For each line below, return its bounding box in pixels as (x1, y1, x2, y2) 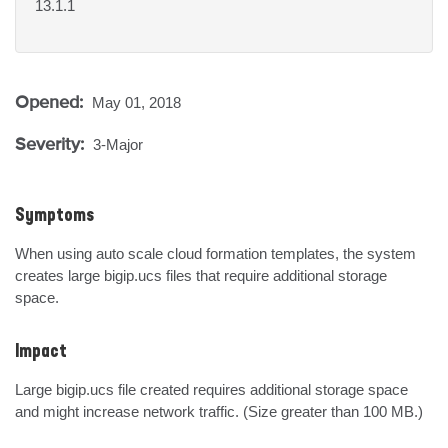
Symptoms (15, 207, 94, 225)
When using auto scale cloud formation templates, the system (15, 245, 416, 262)
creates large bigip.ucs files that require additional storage (15, 267, 387, 284)
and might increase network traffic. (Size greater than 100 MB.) (15, 403, 423, 420)
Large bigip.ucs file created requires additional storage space (15, 381, 408, 398)
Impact (15, 343, 67, 361)
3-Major (93, 136, 143, 153)
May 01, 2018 (92, 94, 181, 111)
